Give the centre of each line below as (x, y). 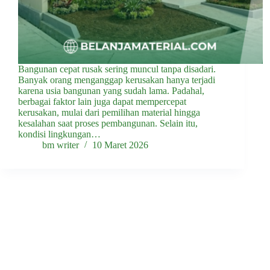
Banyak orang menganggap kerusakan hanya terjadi (117, 80)
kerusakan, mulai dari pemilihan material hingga (109, 113)
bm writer (61, 145)
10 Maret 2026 (120, 145)
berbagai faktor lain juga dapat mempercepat (102, 102)
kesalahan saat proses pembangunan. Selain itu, (108, 124)
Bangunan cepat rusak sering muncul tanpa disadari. (117, 69)
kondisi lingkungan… (59, 134)
